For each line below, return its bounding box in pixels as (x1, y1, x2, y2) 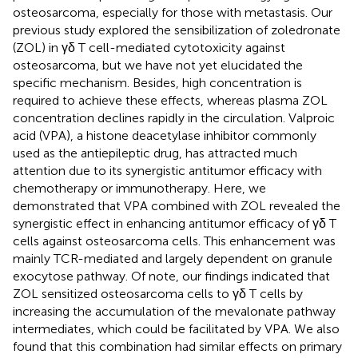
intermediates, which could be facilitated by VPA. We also (13, 320, 340, 336)
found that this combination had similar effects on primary (13, 338, 342, 354)
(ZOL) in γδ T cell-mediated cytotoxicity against (13, 39, 285, 55)
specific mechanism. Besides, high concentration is (13, 74, 302, 90)
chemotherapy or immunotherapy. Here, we (13, 180, 266, 196)
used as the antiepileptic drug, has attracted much (13, 145, 297, 161)
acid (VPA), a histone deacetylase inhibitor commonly (13, 127, 316, 143)
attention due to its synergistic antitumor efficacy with (13, 162, 322, 178)
